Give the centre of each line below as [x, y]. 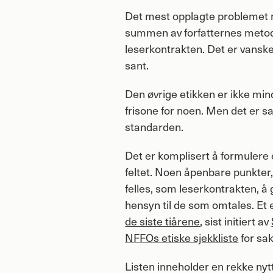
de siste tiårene [163, 221]
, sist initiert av [236, 221]
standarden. [154, 126]
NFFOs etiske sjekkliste [182, 237]
